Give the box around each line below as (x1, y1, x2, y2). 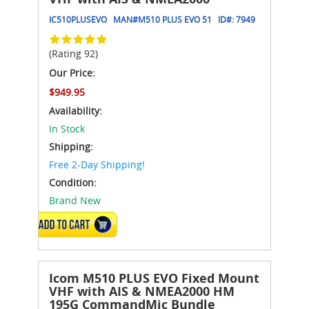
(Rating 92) (49, 46, 98, 60)
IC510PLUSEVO (49, 13, 107, 25)
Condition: (49, 175, 97, 189)
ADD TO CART (52, 219, 98, 229)
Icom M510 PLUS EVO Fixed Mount (49, 269, 259, 287)
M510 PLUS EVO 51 (138, 13, 212, 25)
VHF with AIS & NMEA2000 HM (49, 282, 235, 300)
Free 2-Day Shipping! (49, 157, 145, 171)
